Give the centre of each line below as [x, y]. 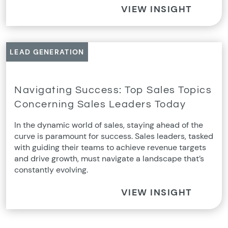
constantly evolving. [51, 170]
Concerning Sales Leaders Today [100, 104]
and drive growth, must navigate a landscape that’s [109, 159]
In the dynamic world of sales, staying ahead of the [109, 125]
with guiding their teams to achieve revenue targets [110, 147]
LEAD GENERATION [47, 52]
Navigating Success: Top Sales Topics [113, 90]
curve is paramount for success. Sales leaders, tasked [114, 136]
